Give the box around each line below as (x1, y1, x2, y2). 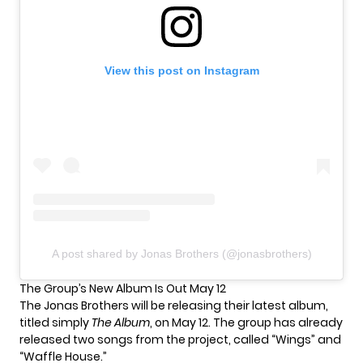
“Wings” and (271, 331, 341, 348)
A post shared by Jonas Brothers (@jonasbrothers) (51, 247, 312, 261)
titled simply (19, 314, 92, 331)
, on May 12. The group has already (150, 314, 343, 331)
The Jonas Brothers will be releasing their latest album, (19, 297, 328, 314)
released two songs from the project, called (19, 331, 271, 348)
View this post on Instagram (104, 64, 259, 78)
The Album (92, 314, 150, 331)
